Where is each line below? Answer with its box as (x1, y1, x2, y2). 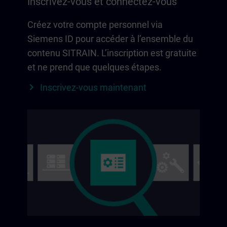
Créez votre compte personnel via (27, 19, 163, 30)
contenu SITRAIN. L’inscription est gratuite (27, 47, 197, 58)
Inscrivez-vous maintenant (40, 82, 146, 93)
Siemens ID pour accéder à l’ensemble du (27, 33, 193, 44)
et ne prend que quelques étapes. (27, 61, 162, 72)
